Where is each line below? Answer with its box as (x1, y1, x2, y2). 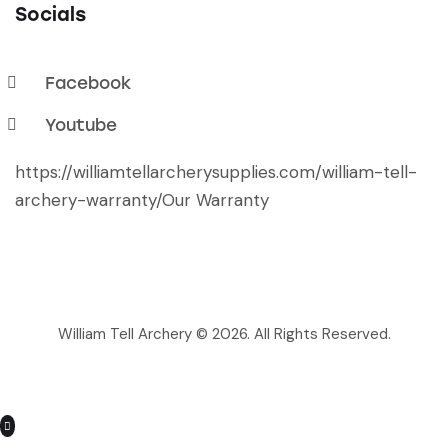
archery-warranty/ (15, 189, 162, 212)
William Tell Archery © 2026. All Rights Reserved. (57, 324, 391, 345)
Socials (15, 3, 86, 27)
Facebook (45, 73, 131, 94)
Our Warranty (162, 189, 269, 212)
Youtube (45, 115, 117, 136)
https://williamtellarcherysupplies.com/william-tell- (15, 161, 417, 184)
